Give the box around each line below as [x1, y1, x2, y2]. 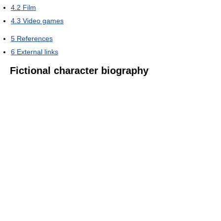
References [17, 35, 53, 42]
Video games [23, 17, 64, 25]
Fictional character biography [10, 65, 148, 76]
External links [17, 48, 58, 56]
